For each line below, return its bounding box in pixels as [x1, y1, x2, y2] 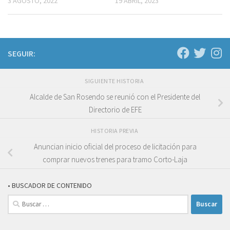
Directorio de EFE [88, 104, 142, 114]
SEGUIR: [8, 48, 35, 59]
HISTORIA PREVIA [90, 127, 140, 135]
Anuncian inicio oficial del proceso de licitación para [33, 142, 197, 152]
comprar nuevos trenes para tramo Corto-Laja [43, 155, 187, 165]
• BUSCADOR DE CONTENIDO [8, 180, 92, 190]
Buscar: [7, 195, 31, 205]
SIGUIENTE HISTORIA [85, 76, 145, 85]
